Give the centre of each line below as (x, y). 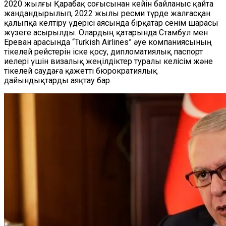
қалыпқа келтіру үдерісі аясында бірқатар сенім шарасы (111, 23)
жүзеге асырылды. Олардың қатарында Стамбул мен (106, 33)
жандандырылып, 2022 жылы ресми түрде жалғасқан (107, 13)
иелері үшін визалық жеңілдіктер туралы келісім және (108, 61)
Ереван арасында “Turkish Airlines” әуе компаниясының (108, 42)
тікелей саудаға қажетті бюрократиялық (81, 71)
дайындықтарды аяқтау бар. (58, 80)
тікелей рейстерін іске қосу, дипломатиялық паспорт (103, 52)
